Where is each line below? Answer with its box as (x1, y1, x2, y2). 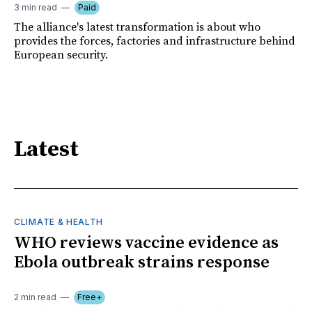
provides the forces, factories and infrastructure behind (14, 33, 295, 48)
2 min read (14, 291, 56, 302)
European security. (14, 47, 108, 62)
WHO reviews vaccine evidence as (14, 232, 279, 253)
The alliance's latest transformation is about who (14, 19, 260, 34)
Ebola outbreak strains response (14, 251, 270, 273)
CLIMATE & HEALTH (14, 216, 104, 227)
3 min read (14, 1, 57, 13)
